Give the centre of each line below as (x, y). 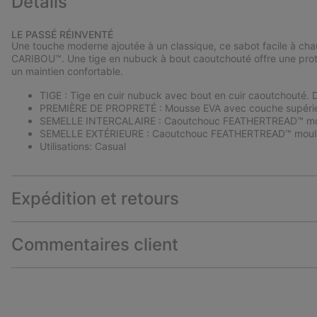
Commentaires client (95, 245)
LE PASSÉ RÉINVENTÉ (62, 35)
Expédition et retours (95, 199)
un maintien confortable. (67, 71)
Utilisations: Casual (83, 146)
